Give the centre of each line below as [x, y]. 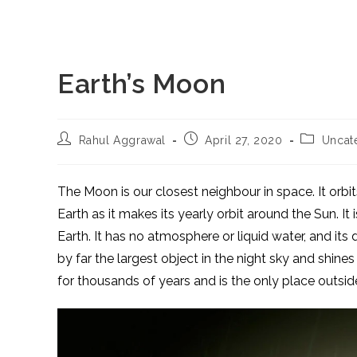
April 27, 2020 [244, 140]
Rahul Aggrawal [122, 140]
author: [76, 153]
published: [212, 153]
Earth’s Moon [142, 84]
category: [326, 153]
